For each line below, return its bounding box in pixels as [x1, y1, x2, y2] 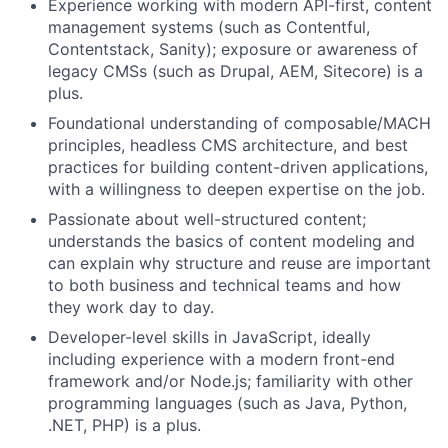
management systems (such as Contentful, [48, 16, 370, 37]
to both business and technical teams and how [48, 274, 401, 295]
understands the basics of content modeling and [48, 230, 415, 251]
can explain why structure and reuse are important [48, 252, 431, 273]
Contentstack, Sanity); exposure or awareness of [48, 38, 418, 59]
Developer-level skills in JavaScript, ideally [48, 326, 371, 347]
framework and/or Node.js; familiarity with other [48, 370, 413, 391]
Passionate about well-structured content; [48, 208, 366, 229]
